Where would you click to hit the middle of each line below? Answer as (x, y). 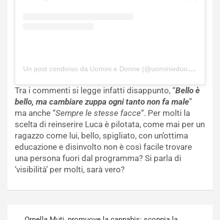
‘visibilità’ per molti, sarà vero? (70, 170)
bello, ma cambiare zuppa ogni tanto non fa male (102, 102)
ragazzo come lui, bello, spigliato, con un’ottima (101, 136)
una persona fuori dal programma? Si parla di (98, 158)
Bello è (188, 91)
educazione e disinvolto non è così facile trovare (103, 147)
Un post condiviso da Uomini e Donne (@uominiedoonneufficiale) (192, 69)
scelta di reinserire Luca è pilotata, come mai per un (110, 124)
